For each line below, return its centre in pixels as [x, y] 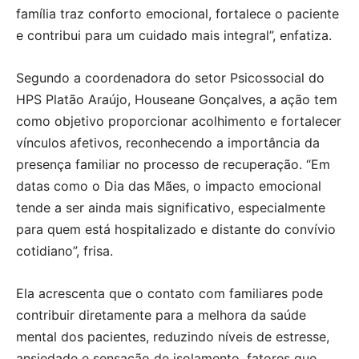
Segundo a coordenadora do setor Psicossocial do [170, 78]
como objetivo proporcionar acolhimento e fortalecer [179, 121]
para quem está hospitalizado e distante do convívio [176, 230]
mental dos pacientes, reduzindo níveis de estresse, [173, 337]
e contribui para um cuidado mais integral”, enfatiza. [174, 36]
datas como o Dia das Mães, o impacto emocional [169, 186]
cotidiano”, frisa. [65, 251]
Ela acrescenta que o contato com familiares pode [169, 294]
